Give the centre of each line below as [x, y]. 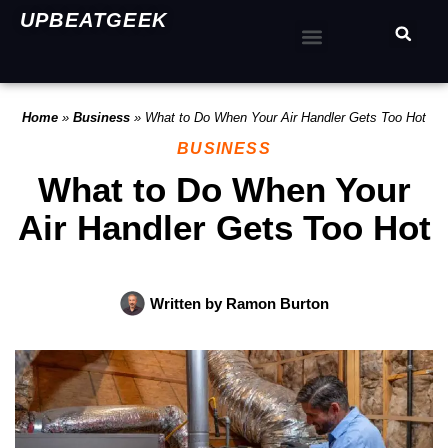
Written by [185, 303]
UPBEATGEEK [93, 20]
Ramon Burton [275, 303]
